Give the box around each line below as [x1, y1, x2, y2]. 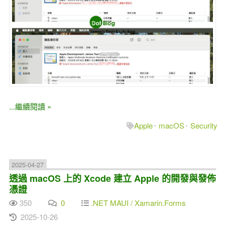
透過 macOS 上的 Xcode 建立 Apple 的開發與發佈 [9, 171, 216, 185]
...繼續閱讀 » [9, 101, 51, 112]
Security [190, 120, 218, 131]
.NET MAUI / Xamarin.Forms [90, 197, 186, 208]
